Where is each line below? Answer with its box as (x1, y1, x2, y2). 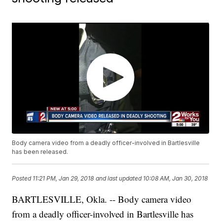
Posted (12, 174, 33, 182)
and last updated (96, 174, 142, 182)
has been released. (12, 147, 69, 155)
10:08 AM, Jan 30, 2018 (143, 174, 208, 182)
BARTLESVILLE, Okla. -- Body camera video (12, 192, 192, 205)
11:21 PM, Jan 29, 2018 (33, 174, 94, 182)
